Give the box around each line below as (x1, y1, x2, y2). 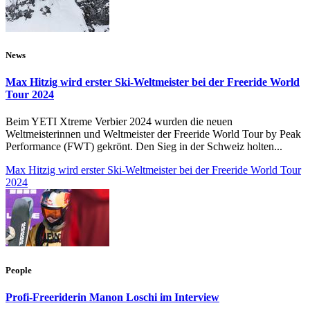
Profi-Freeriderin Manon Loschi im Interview (6, 291, 219, 303)
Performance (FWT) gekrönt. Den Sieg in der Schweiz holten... (6, 140, 282, 153)
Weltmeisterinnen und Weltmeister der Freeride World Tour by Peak (6, 128, 301, 140)
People (6, 264, 32, 275)
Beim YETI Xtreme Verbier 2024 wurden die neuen (6, 116, 232, 128)
